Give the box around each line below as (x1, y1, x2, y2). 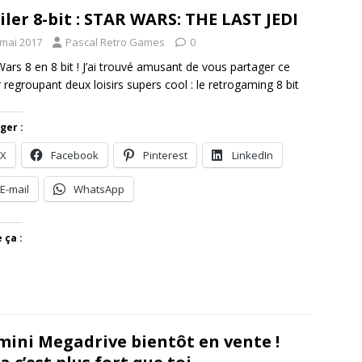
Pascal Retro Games (65, 34, 165, 49)
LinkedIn (232, 147, 273, 162)
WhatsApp (74, 181, 124, 196)
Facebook (51, 147, 99, 162)
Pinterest (143, 147, 187, 162)
